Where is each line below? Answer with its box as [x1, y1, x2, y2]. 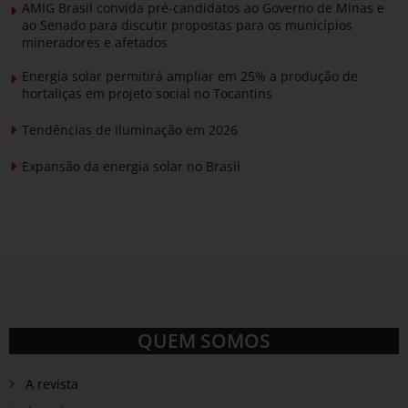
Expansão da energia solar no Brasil [22, 157, 240, 175]
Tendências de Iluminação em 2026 [22, 120, 238, 138]
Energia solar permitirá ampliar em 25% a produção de [22, 66, 358, 85]
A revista [25, 374, 78, 393]
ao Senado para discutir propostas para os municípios [22, 15, 352, 34]
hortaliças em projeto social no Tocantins [22, 84, 272, 102]
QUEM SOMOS [138, 327, 270, 353]
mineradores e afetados [22, 33, 168, 51]
